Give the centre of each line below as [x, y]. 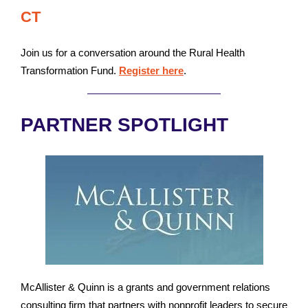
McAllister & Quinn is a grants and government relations [145, 287]
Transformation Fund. [70, 70]
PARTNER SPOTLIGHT [124, 125]
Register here [151, 70]
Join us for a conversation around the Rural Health [133, 53]
